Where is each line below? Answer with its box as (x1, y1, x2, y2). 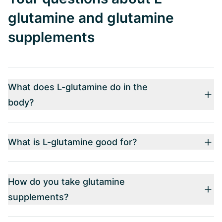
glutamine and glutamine (8, 9, 174, 26)
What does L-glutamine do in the (8, 82, 148, 92)
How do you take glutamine (8, 176, 125, 187)
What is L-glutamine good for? (8, 137, 137, 147)
